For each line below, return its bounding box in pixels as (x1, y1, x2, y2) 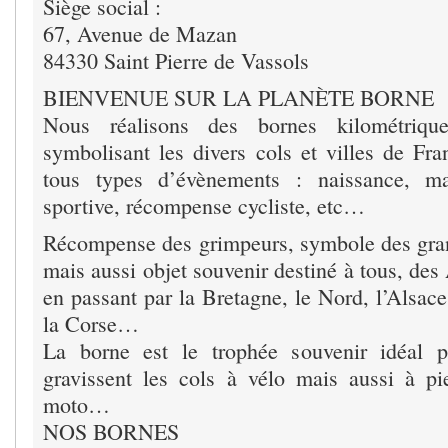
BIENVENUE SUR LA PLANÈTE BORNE (43, 83, 434, 113)
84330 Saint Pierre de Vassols (43, 46, 309, 76)
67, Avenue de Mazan (43, 19, 237, 49)
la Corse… (43, 309, 139, 339)
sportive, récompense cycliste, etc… (43, 191, 365, 221)
